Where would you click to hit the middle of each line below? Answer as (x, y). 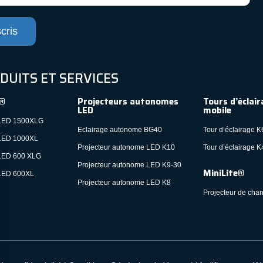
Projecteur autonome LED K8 (124, 182)
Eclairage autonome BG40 (119, 129)
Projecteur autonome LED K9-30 (129, 165)
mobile (217, 110)
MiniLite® (223, 173)
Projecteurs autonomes (128, 101)
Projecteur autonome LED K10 (126, 147)
